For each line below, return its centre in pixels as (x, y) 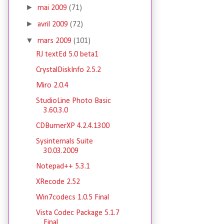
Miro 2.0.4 (52, 86)
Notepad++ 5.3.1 (63, 167)
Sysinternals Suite (64, 142)
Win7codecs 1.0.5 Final (72, 198)
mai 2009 (53, 8)
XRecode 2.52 (58, 182)
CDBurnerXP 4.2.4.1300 (72, 126)
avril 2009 (54, 25)
